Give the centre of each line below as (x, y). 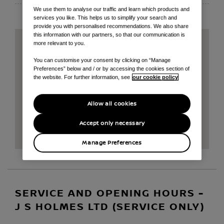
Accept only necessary (112, 123)
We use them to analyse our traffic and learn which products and (111, 9)
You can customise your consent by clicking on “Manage (102, 60)
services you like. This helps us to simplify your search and (105, 17)
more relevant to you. (59, 43)
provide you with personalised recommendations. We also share (111, 26)
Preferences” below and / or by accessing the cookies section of (111, 68)
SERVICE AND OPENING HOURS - (109, 194)
